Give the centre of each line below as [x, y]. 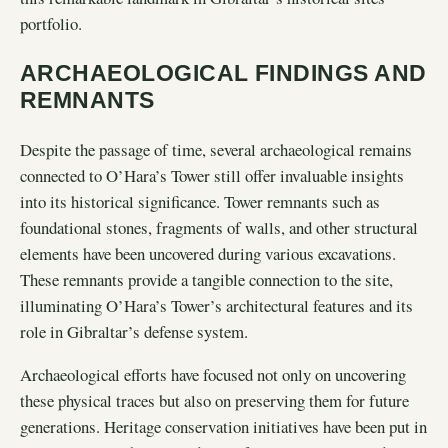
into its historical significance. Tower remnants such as [200, 202]
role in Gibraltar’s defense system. [134, 332]
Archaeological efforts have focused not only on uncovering [213, 374]
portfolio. [51, 23]
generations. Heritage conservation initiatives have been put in [223, 426]
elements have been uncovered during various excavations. [208, 254]
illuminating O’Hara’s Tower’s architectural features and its [216, 306]
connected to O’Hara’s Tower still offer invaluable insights [212, 176]
